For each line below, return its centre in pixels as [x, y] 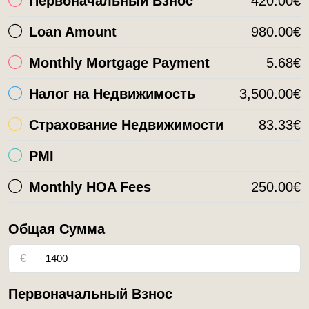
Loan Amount [73, 32]
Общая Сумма [57, 229]
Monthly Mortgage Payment [119, 63]
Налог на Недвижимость [112, 94]
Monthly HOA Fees [90, 187]
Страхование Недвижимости [126, 125]
